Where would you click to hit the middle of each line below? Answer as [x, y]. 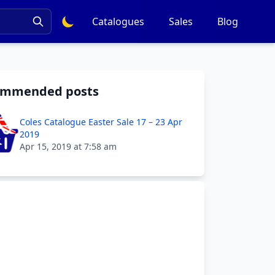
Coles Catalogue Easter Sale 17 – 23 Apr [101, 122]
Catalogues [118, 21]
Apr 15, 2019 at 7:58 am [68, 146]
